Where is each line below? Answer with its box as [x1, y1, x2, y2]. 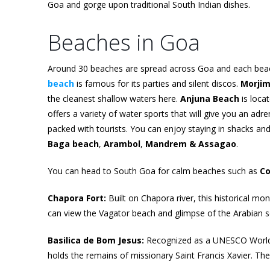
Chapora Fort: [48, 192, 108, 204]
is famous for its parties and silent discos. [74, 77, 240, 89]
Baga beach [48, 137, 99, 149]
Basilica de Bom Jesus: [48, 234, 146, 246]
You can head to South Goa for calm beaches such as [48, 165, 260, 177]
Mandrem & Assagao [145, 137, 236, 149]
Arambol [104, 137, 140, 149]
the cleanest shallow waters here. [48, 92, 180, 104]
